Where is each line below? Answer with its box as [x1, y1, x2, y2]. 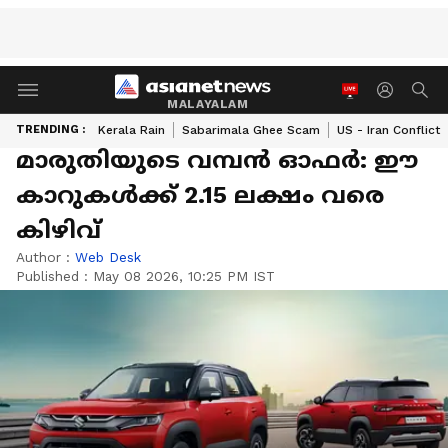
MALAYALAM [167, 96, 249, 111]
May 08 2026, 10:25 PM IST [93, 268, 275, 284]
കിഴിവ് [16, 216, 101, 244]
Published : [16, 268, 93, 284]
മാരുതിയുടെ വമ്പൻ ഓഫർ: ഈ [16, 146, 418, 174]
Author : [16, 249, 75, 265]
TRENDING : [16, 123, 85, 136]
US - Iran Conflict [337, 123, 440, 137]
